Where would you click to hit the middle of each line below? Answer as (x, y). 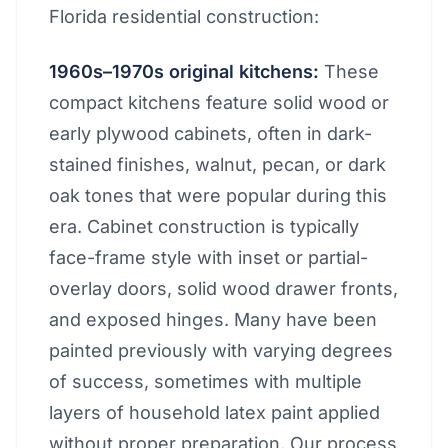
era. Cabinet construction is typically (204, 226)
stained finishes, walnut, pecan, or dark (217, 164)
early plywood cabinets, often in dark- (210, 133)
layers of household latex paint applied (214, 412)
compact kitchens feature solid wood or (219, 102)
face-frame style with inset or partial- (208, 257)
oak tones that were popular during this (218, 195)
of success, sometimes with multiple (205, 381)
